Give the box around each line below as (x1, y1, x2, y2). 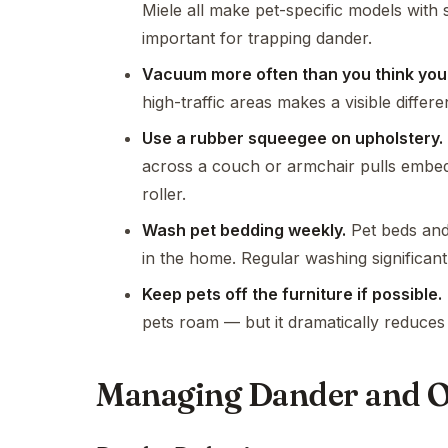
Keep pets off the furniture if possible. (142, 284, 442, 304)
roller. (142, 184, 186, 204)
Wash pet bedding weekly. (142, 220, 346, 240)
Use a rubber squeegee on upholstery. (142, 128, 443, 148)
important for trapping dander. (142, 28, 372, 48)
